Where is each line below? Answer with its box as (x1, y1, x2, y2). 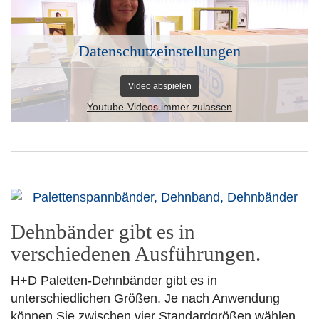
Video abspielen (127, 81, 192, 92)
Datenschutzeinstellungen (78, 43, 241, 61)
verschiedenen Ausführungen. (11, 242, 261, 266)
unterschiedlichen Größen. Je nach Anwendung (11, 291, 280, 306)
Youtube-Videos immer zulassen (87, 102, 232, 113)
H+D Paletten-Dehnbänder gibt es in (11, 273, 217, 288)
